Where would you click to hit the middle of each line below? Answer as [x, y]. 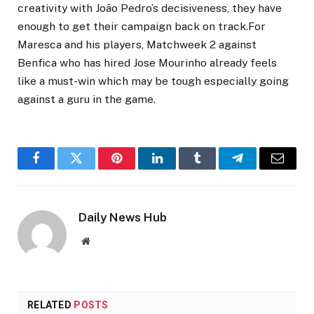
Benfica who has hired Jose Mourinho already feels [147, 63]
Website [105, 241]
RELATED [51, 305]
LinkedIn [179, 169]
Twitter [94, 169]
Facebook [60, 169]
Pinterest [138, 169]
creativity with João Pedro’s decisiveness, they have [150, 8]
